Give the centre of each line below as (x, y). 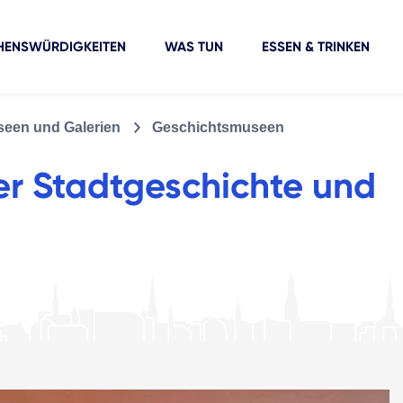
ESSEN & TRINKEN (315, 47)
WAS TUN (193, 47)
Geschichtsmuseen (218, 127)
